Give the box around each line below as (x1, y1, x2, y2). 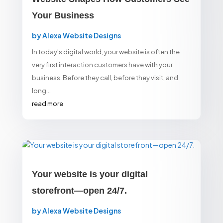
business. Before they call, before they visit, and (31, 73, 178, 82)
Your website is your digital (31, 169, 148, 180)
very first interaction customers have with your (31, 60, 173, 69)
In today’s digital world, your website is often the (31, 47, 180, 56)
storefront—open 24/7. (31, 186, 127, 196)
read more (31, 99, 63, 108)
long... (31, 86, 51, 95)
